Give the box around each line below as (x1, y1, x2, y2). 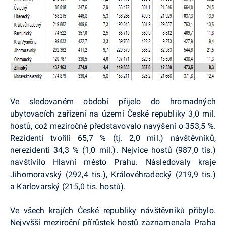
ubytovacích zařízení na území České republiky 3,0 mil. (10, 108, 216, 119)
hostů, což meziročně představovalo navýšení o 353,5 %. (10, 121, 216, 131)
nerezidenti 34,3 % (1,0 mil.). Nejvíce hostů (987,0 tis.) (10, 145, 216, 155)
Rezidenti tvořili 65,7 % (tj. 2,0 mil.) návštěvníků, (10, 133, 216, 143)
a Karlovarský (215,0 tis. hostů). (10, 181, 126, 191)
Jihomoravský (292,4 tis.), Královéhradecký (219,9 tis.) (10, 169, 216, 179)
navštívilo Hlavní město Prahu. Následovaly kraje (10, 157, 216, 167)
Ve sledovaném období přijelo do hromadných (10, 96, 216, 106)
